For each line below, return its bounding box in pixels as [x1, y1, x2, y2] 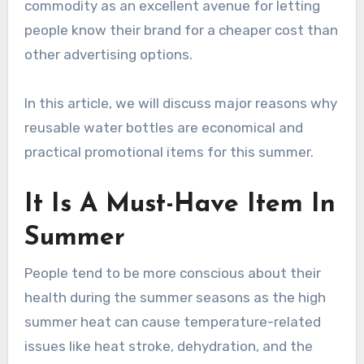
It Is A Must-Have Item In [24, 192, 336, 219]
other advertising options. [24, 46, 193, 63]
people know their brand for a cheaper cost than [24, 22, 338, 39]
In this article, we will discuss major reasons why [24, 95, 337, 112]
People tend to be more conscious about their [24, 264, 321, 281]
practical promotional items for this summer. [24, 144, 317, 161]
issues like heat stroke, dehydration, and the [24, 337, 313, 354]
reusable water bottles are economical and [24, 119, 303, 136]
